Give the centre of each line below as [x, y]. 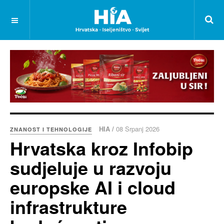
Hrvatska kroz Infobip [101, 148]
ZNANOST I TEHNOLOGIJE [51, 129]
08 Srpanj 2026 [138, 129]
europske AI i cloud [93, 187]
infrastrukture [68, 207]
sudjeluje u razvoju [91, 168]
